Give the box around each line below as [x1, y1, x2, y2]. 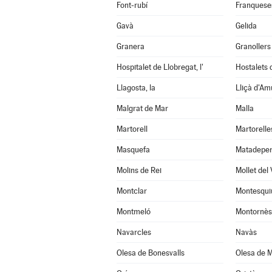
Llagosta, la [116, 83, 155, 92]
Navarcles [116, 228, 151, 237]
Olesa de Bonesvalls [116, 248, 185, 257]
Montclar [116, 186, 147, 195]
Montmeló [116, 207, 151, 216]
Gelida [235, 21, 257, 30]
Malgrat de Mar [116, 104, 168, 113]
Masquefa [116, 145, 150, 154]
